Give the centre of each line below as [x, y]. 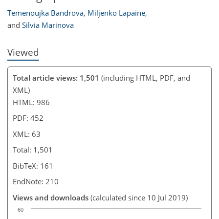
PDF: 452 [28, 118]
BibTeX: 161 [33, 165]
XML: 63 [27, 134]
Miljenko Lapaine [116, 13]
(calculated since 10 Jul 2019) [138, 197]
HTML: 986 [31, 102]
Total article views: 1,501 [56, 77]
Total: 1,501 [33, 150]
